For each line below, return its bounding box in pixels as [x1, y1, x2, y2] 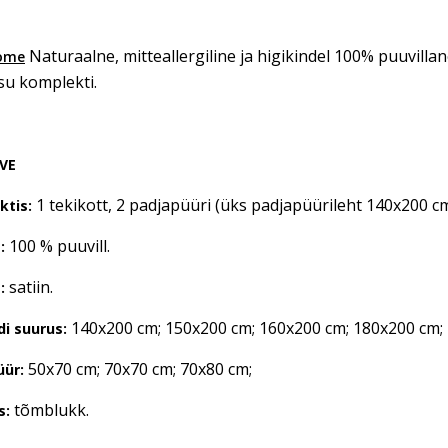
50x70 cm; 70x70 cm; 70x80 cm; [24, 358, 252, 380]
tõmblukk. [10, 399, 89, 421]
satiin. [5, 276, 53, 298]
